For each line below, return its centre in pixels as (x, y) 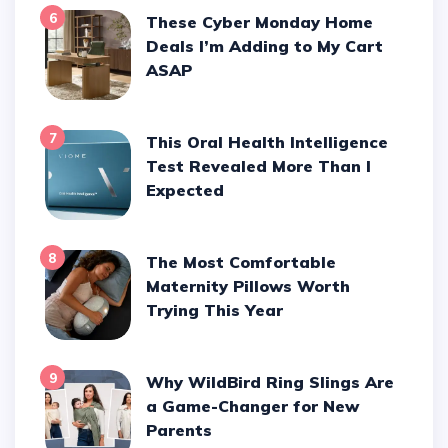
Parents (179, 430)
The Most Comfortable (152, 262)
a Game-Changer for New (253, 406)
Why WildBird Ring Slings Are (155, 382)
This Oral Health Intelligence (152, 142)
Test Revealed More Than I (259, 166)
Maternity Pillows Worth (248, 286)
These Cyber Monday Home (152, 22)
